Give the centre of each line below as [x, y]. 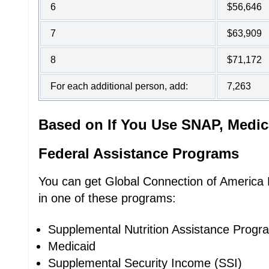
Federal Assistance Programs [139, 153]
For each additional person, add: [119, 86]
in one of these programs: [107, 198]
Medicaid [72, 246]
